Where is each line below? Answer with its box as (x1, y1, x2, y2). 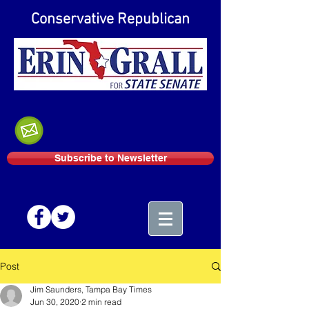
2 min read (81, 297, 121, 307)
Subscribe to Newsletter (54, 152, 167, 163)
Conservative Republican (31, 10, 190, 29)
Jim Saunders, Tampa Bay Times (30, 284, 152, 295)
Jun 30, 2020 (30, 297, 79, 307)
